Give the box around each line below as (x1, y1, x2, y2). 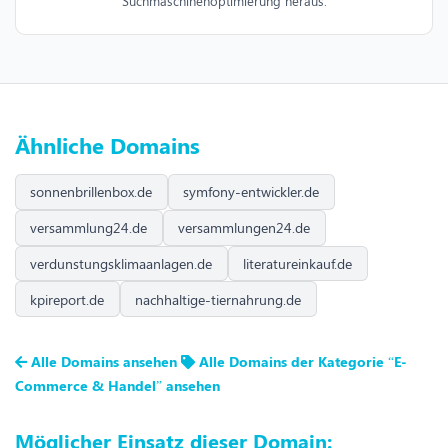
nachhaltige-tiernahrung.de (135, 289, 302, 309)
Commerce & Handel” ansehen (15, 376, 220, 396)
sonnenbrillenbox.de (30, 182, 153, 202)
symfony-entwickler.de (183, 182, 320, 202)
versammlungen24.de (178, 218, 311, 238)
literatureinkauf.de (243, 253, 353, 273)
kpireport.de (30, 289, 105, 309)
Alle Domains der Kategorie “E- (195, 352, 407, 372)
